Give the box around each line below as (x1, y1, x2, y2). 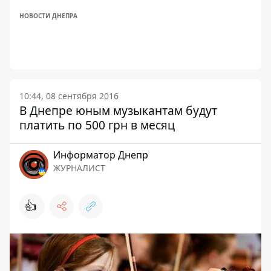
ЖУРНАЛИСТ (53, 162, 105, 174)
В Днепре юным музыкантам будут (19, 102, 217, 119)
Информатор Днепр (53, 148, 148, 162)
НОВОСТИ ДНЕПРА (19, 11, 77, 20)
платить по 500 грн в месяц (19, 117, 175, 133)
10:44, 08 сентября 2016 (19, 90, 119, 102)
